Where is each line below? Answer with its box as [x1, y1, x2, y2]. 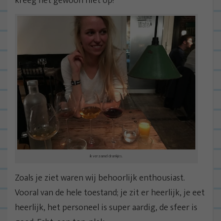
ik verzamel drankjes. [90, 152, 123, 159]
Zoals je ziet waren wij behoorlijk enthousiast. [15, 171, 185, 186]
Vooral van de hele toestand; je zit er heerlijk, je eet [15, 185, 205, 201]
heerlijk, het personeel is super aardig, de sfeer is [15, 200, 197, 216]
